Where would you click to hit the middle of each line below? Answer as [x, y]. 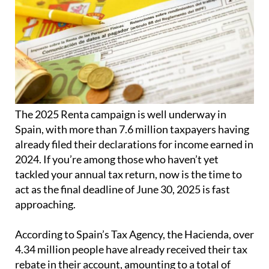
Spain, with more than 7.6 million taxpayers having [132, 129]
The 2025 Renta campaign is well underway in [121, 114]
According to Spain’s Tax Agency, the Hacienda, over [134, 234]
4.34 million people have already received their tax [131, 249]
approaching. [45, 204]
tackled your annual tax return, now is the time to [128, 174]
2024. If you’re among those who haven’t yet [117, 159]
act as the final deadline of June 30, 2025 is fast [122, 189]
